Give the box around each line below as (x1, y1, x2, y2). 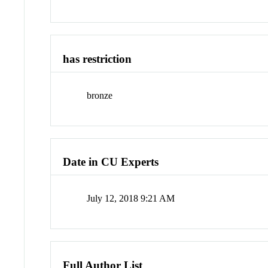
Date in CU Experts (63, 156, 159, 169)
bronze (87, 90, 113, 100)
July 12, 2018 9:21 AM (87, 193, 175, 204)
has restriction (63, 53, 132, 66)
